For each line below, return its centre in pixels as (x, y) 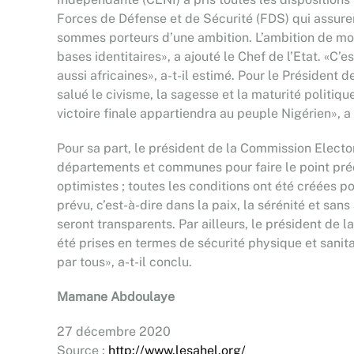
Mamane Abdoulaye (117, 297)
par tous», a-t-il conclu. (124, 262)
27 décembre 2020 (114, 331)
